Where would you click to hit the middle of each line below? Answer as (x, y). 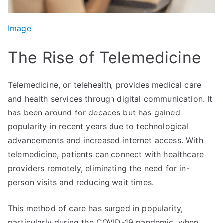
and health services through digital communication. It (110, 99)
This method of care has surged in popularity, (96, 208)
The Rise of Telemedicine (105, 58)
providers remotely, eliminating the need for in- (99, 168)
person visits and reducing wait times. (81, 182)
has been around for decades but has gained (94, 113)
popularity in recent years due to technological (98, 127)
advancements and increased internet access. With (106, 141)
